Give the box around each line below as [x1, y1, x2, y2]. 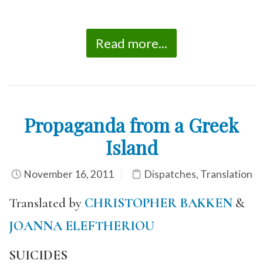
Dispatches [143, 167, 196, 180]
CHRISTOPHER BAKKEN [85, 194, 232, 211]
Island [105, 134, 158, 160]
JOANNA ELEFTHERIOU [9, 217, 154, 234]
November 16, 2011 [21, 167, 114, 180]
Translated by [9, 194, 85, 211]
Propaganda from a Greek [24, 112, 239, 137]
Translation [200, 167, 252, 180]
